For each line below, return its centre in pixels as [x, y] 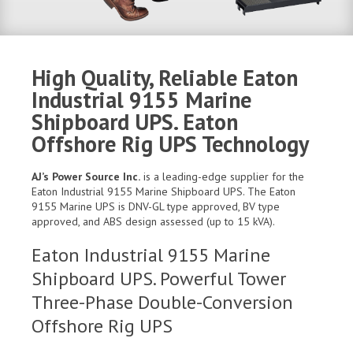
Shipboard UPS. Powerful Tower [159, 279]
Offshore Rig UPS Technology [170, 144]
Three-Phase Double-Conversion [162, 303]
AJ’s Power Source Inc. [86, 177]
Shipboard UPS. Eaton [135, 122]
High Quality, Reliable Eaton [165, 78]
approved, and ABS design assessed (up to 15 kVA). [153, 222]
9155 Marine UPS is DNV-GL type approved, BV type [156, 207]
